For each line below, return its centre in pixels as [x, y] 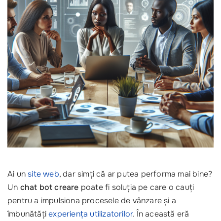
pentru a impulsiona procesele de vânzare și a [92, 201]
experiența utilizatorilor [91, 214]
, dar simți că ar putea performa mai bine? [136, 174]
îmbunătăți [28, 214]
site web [43, 174]
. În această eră [161, 214]
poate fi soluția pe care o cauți [136, 187]
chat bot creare [49, 187]
